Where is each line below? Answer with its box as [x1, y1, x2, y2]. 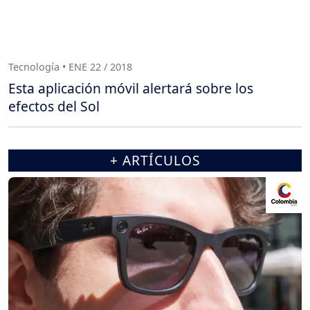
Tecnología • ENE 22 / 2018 [8, 60, 132, 73]
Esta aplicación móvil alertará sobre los [8, 79, 253, 98]
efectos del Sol [8, 97, 100, 116]
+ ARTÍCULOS [109, 151, 201, 170]
